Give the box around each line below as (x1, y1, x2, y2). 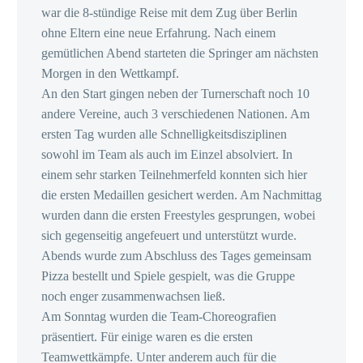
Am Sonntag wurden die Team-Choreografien (41, 309, 276, 323)
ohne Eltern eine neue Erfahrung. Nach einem (41, 25, 275, 40)
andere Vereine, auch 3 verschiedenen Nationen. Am (41, 106, 310, 121)
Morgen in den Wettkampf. (41, 66, 179, 80)
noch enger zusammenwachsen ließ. (41, 288, 225, 303)
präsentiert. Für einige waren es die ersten (41, 329, 253, 344)
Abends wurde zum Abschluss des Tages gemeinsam (41, 248, 311, 263)
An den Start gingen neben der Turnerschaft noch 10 (41, 86, 310, 100)
